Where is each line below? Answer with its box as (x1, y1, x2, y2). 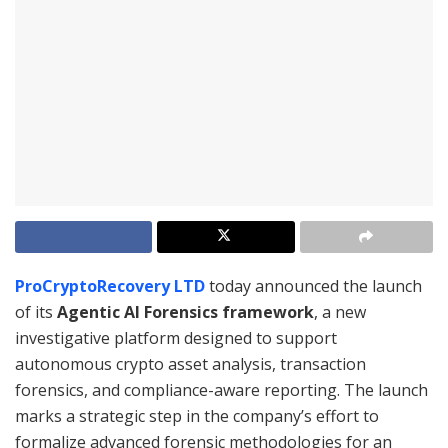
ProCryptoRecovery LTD (15, 274, 205, 297)
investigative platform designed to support (15, 326, 337, 349)
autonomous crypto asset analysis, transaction (15, 352, 366, 375)
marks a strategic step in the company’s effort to (15, 404, 379, 427)
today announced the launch (205, 274, 422, 297)
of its (15, 300, 57, 323)
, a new (314, 300, 366, 323)
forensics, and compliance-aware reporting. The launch (15, 378, 428, 401)
